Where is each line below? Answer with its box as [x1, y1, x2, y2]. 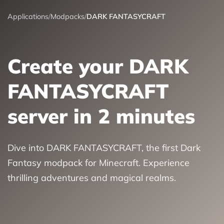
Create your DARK [7, 53, 188, 79]
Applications [7, 12, 48, 21]
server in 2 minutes [7, 103, 195, 129]
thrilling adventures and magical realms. [7, 172, 176, 184]
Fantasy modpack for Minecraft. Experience [7, 157, 189, 169]
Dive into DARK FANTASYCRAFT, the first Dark [7, 142, 200, 154]
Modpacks [50, 12, 84, 21]
